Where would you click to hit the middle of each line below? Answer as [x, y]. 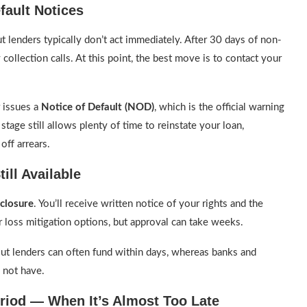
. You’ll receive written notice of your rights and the [148, 204]
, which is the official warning [219, 107]
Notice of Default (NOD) [98, 107]
